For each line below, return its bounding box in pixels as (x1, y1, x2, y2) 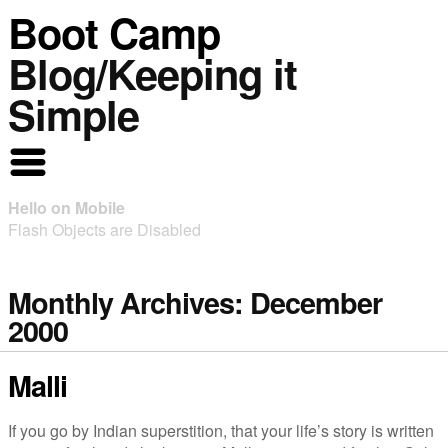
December (250, 282, 382, 323)
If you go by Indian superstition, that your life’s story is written (8, 419, 434, 442)
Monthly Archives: (8, 282, 250, 323)
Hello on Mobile (8, 196, 125, 219)
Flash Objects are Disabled (8, 218, 201, 241)
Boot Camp (8, 2, 220, 62)
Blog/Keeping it (8, 43, 297, 103)
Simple (8, 84, 139, 144)
